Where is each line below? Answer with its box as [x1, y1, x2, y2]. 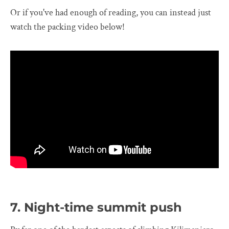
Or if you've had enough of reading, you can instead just [10, 6, 211, 18]
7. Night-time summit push [10, 200, 182, 215]
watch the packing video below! [10, 20, 125, 33]
